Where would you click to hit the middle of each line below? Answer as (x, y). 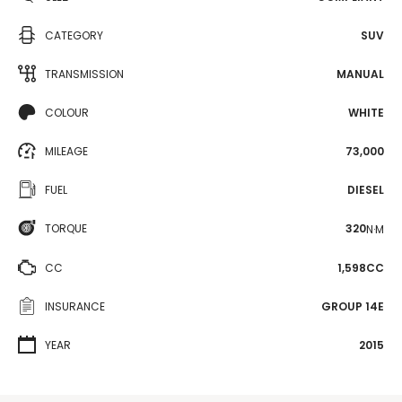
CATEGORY (74, 35)
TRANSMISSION (84, 74)
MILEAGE (66, 151)
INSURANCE (75, 306)
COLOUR (67, 113)
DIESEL (366, 190)
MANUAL (360, 74)
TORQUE (66, 228)
